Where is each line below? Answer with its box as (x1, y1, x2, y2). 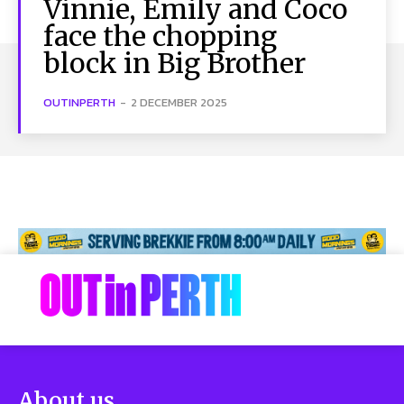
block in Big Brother (43, 45, 306, 80)
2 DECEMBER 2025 (131, 93, 227, 111)
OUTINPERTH (43, 93, 115, 111)
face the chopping (43, 18, 277, 53)
